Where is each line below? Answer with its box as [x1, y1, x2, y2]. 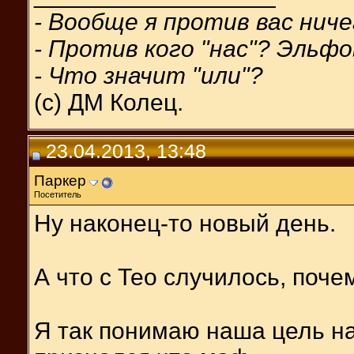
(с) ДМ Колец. [34, 88, 183, 115]
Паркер [34, 171, 86, 189]
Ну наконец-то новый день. [34, 209, 336, 236]
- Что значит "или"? [34, 62, 263, 88]
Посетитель [34, 189, 81, 199]
